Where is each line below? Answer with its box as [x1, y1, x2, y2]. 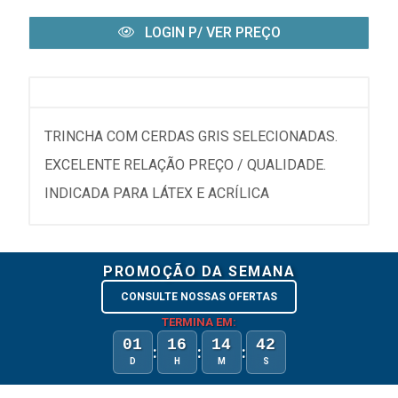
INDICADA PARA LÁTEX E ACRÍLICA [44, 185, 269, 202]
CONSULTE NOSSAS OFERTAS [121, 291, 277, 303]
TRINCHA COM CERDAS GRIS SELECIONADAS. [44, 128, 338, 145]
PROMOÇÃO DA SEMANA [103, 263, 295, 280]
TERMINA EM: [162, 315, 236, 329]
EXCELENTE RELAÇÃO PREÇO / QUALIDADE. [44, 156, 326, 173]
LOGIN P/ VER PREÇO [140, 24, 281, 41]
